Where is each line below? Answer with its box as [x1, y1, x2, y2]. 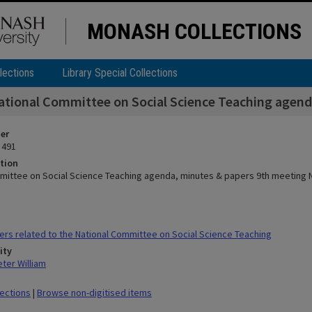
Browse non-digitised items [37, 286, 152, 299]
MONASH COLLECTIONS [87, 18, 302, 45]
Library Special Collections [62, 66, 178, 79]
